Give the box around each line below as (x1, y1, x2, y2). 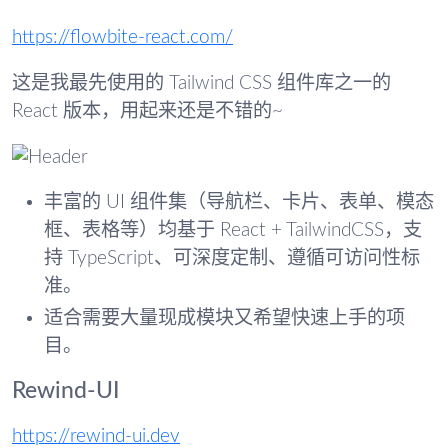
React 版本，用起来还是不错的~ (12, 101, 283, 121)
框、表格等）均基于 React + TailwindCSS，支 (44, 221, 422, 241)
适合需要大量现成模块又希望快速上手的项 (44, 309, 405, 329)
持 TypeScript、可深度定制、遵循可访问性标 (44, 249, 420, 269)
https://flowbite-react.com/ (12, 28, 233, 48)
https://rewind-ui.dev (12, 426, 180, 446)
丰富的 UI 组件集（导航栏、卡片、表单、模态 (44, 193, 434, 213)
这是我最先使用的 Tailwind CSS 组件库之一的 (12, 73, 391, 93)
